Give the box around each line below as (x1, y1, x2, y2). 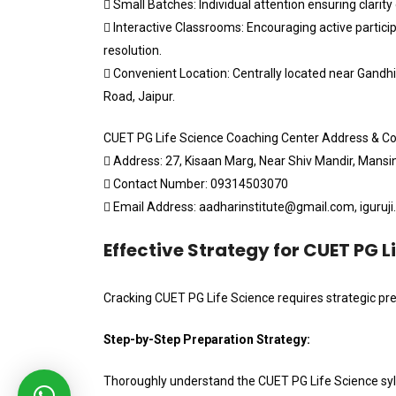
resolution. (103, 43, 162, 57)
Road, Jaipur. (103, 89, 175, 103)
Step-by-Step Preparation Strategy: (103, 332, 310, 346)
